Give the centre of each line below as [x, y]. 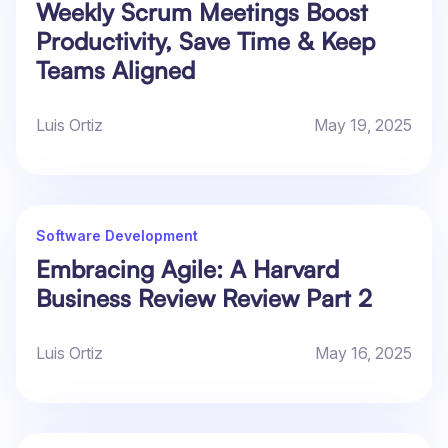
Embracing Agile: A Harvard [187, 269]
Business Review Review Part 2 [204, 298]
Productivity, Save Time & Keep [205, 41]
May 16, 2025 [363, 353]
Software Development [117, 236]
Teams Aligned [115, 70]
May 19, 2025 [363, 125]
